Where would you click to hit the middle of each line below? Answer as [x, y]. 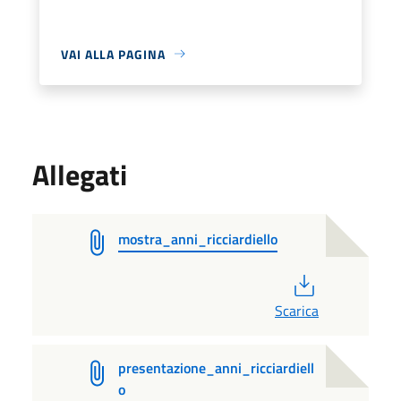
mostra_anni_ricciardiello [198, 239]
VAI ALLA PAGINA [113, 54]
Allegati [80, 174]
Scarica [297, 310]
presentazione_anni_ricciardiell [216, 367]
